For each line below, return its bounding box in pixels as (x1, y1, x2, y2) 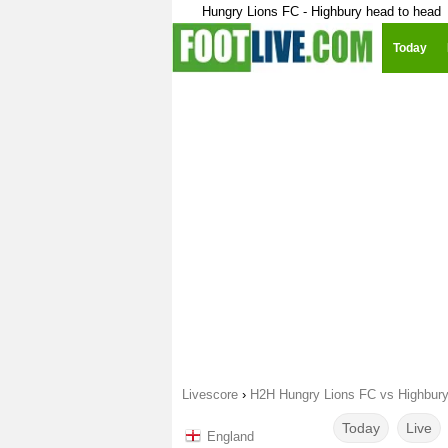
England (207, 429, 254, 444)
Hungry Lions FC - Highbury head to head (202, 4, 441, 19)
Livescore (182, 387, 238, 402)
